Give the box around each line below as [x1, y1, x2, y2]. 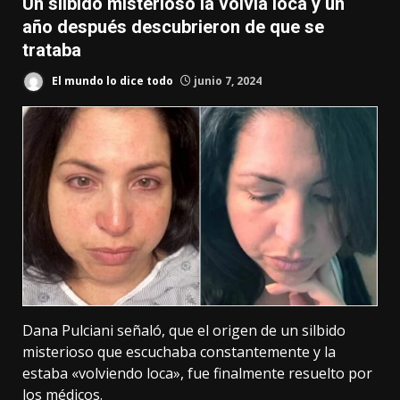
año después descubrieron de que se [22, 16, 324, 37]
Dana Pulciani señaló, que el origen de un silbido [22, 320, 346, 340]
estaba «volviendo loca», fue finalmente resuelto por [22, 362, 372, 383]
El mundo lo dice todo [49, 72, 173, 88]
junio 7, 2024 [191, 72, 262, 88]
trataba [22, 39, 81, 61]
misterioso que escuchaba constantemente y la [22, 341, 336, 362]
